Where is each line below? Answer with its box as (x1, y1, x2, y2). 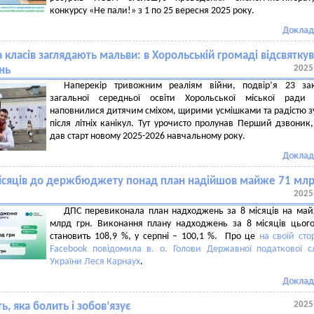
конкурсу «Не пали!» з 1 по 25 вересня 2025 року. (50, 6, 254, 16)
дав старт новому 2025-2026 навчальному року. (50, 131, 245, 142)
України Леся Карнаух (50, 257, 140, 267)
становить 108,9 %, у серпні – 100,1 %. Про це (50, 231, 259, 242)
